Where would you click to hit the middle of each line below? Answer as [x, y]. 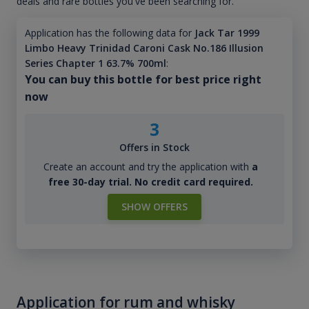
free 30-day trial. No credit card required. [150, 182]
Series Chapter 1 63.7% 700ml [95, 63]
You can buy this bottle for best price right [143, 80]
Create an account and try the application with [147, 167]
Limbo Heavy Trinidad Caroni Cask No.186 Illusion [144, 48]
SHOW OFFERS [154, 207]
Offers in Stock [154, 148]
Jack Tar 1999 [227, 33]
